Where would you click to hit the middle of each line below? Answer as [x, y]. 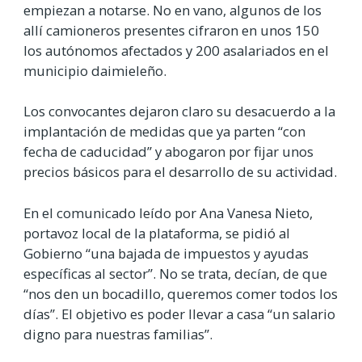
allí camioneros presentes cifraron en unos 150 [171, 31]
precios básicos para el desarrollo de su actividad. [180, 172]
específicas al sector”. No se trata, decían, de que [175, 273]
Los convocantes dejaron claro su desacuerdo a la [179, 112]
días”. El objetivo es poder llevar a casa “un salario [179, 314]
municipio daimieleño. [95, 71]
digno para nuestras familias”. [118, 334]
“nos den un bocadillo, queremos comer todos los [181, 293]
